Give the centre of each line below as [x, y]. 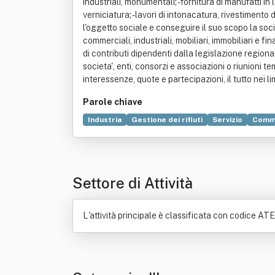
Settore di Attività [133, 183]
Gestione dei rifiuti [167, 120]
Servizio [227, 120]
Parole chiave [113, 102]
